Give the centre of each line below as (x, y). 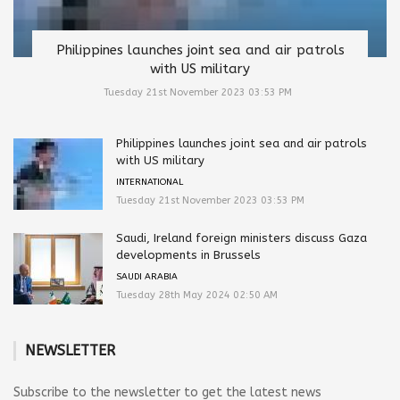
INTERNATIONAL (150, 182)
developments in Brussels (188, 254)
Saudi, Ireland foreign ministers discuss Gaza (242, 237)
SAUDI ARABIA (147, 276)
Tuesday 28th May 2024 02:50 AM (197, 295)
